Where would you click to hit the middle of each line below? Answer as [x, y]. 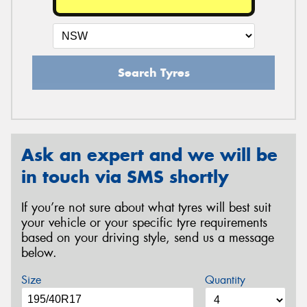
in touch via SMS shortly [125, 177]
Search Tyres [153, 73]
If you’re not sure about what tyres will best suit [146, 207]
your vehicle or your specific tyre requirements [144, 222]
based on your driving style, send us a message [148, 237]
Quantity [225, 280]
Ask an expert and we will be [149, 155]
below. [39, 253]
